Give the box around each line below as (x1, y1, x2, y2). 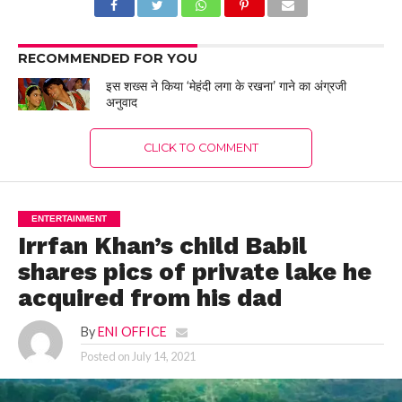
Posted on (80, 348, 130, 363)
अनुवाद (106, 93, 138, 110)
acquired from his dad (17, 283, 282, 312)
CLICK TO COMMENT (143, 140, 258, 154)
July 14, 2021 (131, 348, 196, 363)
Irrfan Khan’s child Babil (17, 231, 307, 260)
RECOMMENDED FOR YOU (17, 49, 197, 66)
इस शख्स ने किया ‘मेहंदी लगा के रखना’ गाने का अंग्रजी (106, 77, 347, 94)
